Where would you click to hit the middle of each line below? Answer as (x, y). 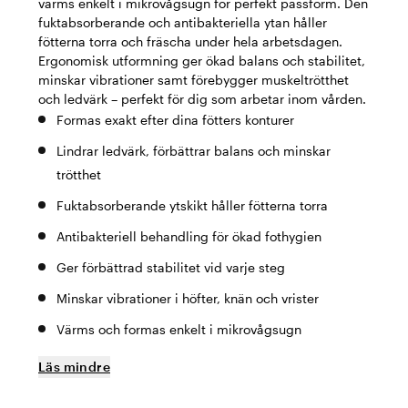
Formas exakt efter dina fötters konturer (175, 120)
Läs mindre (74, 367)
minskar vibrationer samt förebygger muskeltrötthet (194, 80)
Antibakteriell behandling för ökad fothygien (189, 236)
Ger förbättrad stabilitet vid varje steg (171, 267)
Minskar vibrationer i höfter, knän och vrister (188, 298)
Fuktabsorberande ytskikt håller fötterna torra (192, 205)
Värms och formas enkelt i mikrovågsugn (179, 329)
